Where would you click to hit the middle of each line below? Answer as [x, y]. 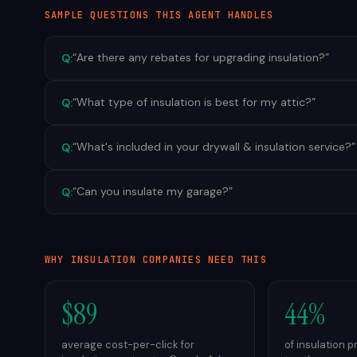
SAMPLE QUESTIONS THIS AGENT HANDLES [159, 15]
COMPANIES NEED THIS [201, 260]
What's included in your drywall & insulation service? [214, 147]
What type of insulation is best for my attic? [194, 102]
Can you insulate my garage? [153, 191]
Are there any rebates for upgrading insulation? [201, 57]
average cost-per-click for [128, 345]
